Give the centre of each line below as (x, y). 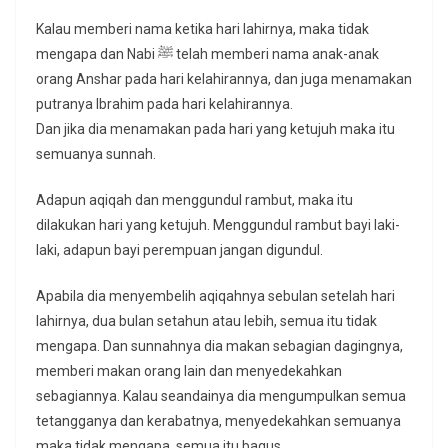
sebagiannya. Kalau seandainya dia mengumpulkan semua (221, 396)
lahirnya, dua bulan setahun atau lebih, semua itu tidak (206, 321)
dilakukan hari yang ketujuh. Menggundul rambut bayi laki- (218, 225)
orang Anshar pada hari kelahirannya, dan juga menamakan (224, 79)
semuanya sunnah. (96, 154)
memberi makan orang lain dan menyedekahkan (189, 371)
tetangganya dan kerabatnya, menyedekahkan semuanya (218, 421)
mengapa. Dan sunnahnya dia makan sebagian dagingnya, (219, 346)
